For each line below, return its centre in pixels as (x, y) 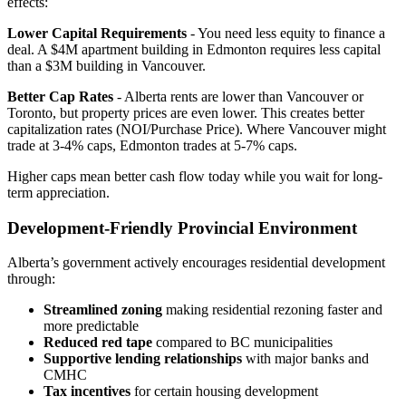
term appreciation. (58, 192)
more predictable (91, 326)
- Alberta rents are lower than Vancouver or (238, 96)
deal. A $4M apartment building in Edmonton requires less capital (194, 49)
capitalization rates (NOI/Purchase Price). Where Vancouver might (197, 129)
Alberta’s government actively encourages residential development (196, 263)
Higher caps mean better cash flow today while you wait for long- (195, 176)
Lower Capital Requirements (97, 33)
